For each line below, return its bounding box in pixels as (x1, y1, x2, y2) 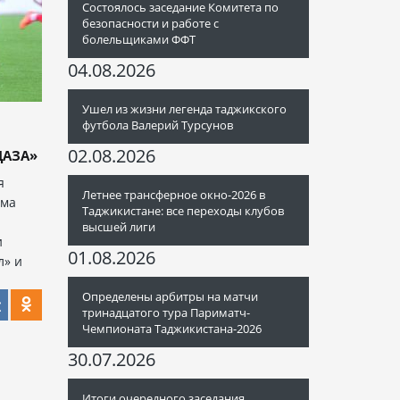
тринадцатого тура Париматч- (82, 304, 250, 321)
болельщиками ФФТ (82, 31, 196, 47)
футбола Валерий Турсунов (82, 117, 233, 133)
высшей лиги (82, 219, 155, 235)
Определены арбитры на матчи (82, 288, 258, 304)
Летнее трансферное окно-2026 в (82, 187, 265, 203)
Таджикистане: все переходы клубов (82, 203, 284, 219)
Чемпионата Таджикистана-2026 (82, 321, 262, 337)
